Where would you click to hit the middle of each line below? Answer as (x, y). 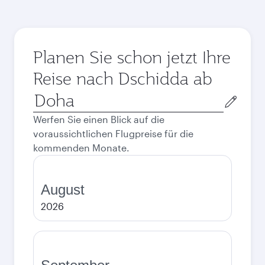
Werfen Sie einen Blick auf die (99, 119)
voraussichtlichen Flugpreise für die (113, 133)
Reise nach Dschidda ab (123, 78)
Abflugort (54, 96)
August (63, 190)
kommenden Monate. (81, 148)
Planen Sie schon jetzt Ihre (132, 57)
